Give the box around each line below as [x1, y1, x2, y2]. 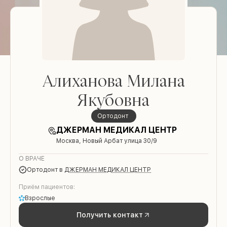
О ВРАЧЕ [19, 155, 45, 163]
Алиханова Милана [42, 70, 185, 92]
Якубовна [78, 89, 149, 111]
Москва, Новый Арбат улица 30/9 [56, 137, 157, 145]
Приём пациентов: [19, 183, 75, 191]
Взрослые [25, 195, 55, 202]
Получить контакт [76, 211, 143, 219]
